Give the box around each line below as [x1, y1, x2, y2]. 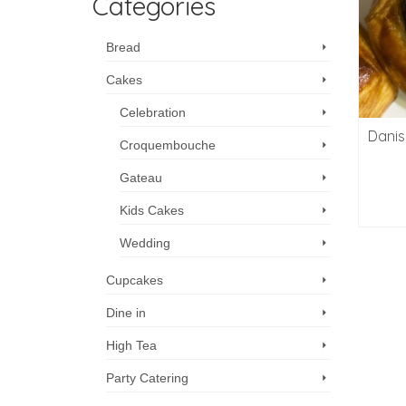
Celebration [120, 105, 186, 120]
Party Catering [106, 371, 188, 385]
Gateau [120, 170, 162, 185]
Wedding [120, 236, 170, 250]
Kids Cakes [120, 203, 184, 217]
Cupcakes [106, 273, 163, 287]
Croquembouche [120, 138, 216, 152]
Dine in [106, 305, 146, 320]
